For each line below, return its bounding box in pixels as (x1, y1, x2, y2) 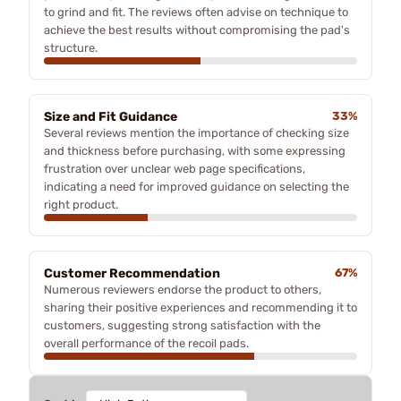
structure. (44, 40, 98, 55)
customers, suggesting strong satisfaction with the (44, 318, 320, 332)
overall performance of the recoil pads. (44, 336, 249, 350)
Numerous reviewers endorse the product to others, (44, 282, 321, 296)
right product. (44, 197, 118, 211)
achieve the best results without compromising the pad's (44, 22, 350, 37)
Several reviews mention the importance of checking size (44, 125, 349, 140)
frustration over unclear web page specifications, (44, 161, 305, 175)
